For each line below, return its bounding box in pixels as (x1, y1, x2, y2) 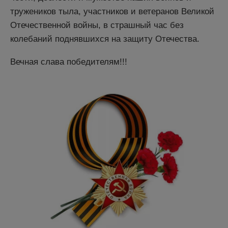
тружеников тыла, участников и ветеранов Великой (10, 6, 214, 16)
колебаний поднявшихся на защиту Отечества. (10, 34, 199, 44)
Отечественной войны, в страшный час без (10, 20, 184, 30)
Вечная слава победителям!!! (10, 56, 127, 67)
